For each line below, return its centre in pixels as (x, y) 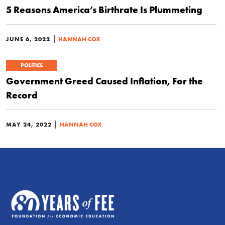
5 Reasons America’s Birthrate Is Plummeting (104, 10)
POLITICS (31, 66)
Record (22, 95)
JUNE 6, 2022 (28, 39)
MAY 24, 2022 (29, 125)
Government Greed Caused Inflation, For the (104, 81)
